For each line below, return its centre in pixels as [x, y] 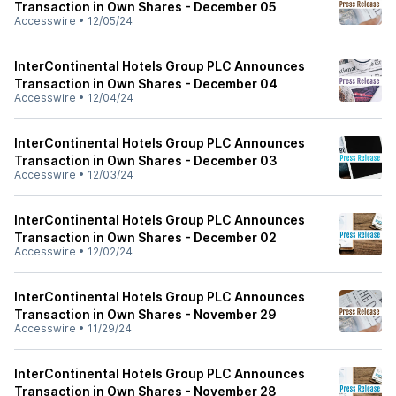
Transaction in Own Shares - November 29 [145, 314]
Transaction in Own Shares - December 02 [145, 237]
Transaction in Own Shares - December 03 [146, 160]
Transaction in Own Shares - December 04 [146, 84]
